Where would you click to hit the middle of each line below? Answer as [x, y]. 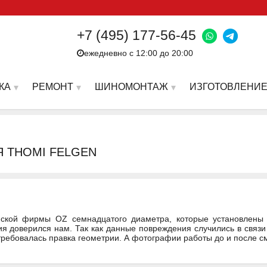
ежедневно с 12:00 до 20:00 [141, 53]
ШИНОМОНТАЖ [131, 86]
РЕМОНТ [53, 86]
